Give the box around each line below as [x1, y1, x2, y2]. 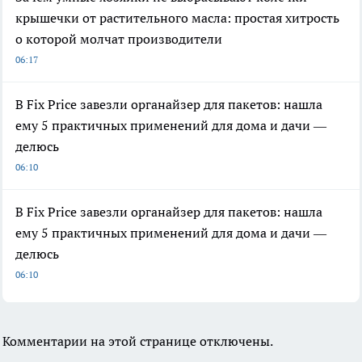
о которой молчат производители [15, 31, 222, 48]
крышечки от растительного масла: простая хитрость [15, 10, 339, 27]
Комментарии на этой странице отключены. [2, 333, 273, 350]
